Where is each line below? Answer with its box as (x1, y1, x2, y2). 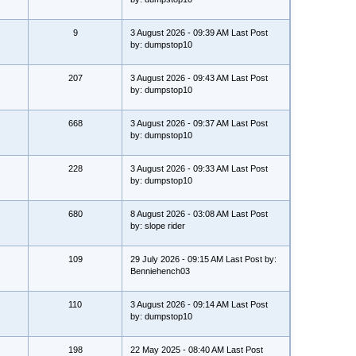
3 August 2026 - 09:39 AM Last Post (130, 28, 268, 37)
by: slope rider (130, 221, 185, 230)
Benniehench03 (130, 266, 190, 276)
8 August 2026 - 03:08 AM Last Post (130, 209, 268, 219)
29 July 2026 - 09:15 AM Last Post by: (130, 254, 277, 264)
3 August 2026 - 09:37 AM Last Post (130, 118, 268, 128)
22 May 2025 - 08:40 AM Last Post (130, 345, 263, 354)
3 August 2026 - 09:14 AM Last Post (130, 300, 268, 309)
